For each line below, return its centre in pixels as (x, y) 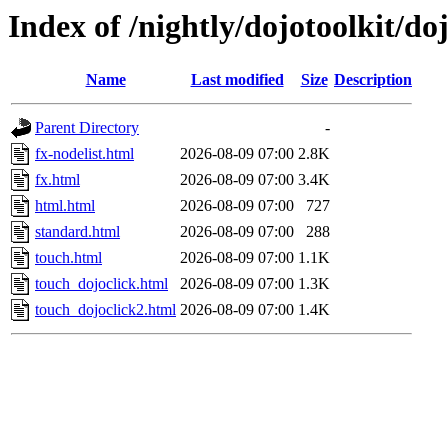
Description (373, 80)
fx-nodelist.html (84, 154)
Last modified (237, 80)
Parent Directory (87, 128)
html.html (65, 206)
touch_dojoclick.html (101, 284)
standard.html (77, 232)
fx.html (57, 180)
